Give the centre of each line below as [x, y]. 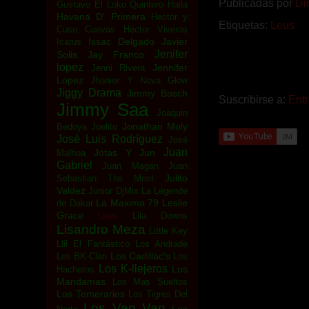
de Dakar [75, 203]
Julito [176, 178]
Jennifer [170, 68]
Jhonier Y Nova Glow [139, 80]
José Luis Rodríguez [110, 139]
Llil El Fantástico [93, 244]
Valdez [71, 190]
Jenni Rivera [118, 68]
